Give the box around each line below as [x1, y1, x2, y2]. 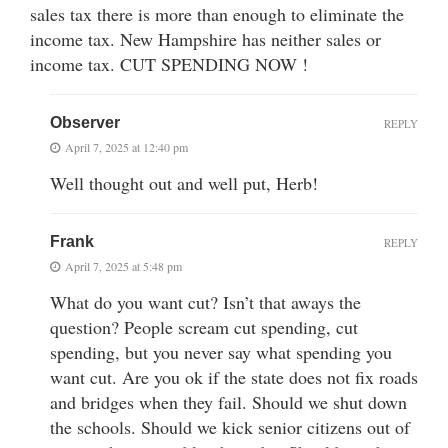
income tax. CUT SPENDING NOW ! [30, 52, 308, 77]
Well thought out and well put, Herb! [50, 171, 318, 196]
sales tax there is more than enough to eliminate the [30, 2, 404, 27]
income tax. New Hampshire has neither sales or [30, 27, 381, 52]
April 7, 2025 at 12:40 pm [65, 139, 188, 156]
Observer [50, 114, 120, 132]
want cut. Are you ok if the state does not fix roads [50, 365, 418, 390]
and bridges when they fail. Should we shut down [50, 390, 407, 415]
